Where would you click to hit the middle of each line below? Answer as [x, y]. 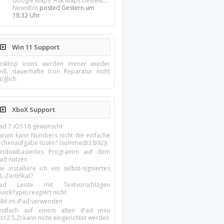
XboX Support [33, 109]
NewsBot [25, 8]
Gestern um [78, 8]
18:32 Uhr [26, 15]
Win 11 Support [35, 47]
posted [50, 8]
